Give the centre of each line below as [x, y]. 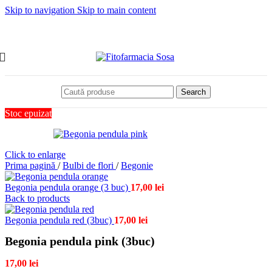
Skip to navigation [41, 10]
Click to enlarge [35, 155]
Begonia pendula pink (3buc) [80, 241]
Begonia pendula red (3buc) [59, 220]
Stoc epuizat [28, 113]
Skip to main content [117, 10]
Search [193, 92]
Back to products [37, 198]
